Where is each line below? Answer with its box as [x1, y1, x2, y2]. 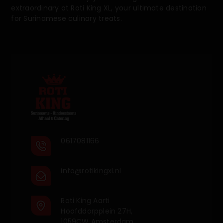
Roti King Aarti [61, 195, 110, 206]
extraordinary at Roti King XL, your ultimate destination [11, 3, 207, 13]
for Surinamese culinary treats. [11, 13, 122, 24]
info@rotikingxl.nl [61, 165, 121, 176]
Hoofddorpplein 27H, [61, 206, 133, 216]
